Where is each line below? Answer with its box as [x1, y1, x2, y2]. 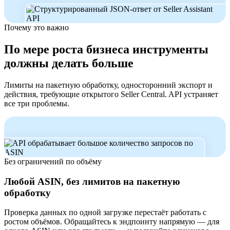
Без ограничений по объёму [4, 157, 102, 166]
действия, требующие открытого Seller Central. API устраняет [4, 89, 218, 99]
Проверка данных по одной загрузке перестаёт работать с [4, 208, 206, 217]
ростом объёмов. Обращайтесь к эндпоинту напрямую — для [4, 217, 219, 226]
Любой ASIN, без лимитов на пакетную [4, 176, 180, 187]
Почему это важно [4, 23, 69, 32]
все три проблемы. [4, 99, 69, 108]
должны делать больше [4, 56, 133, 70]
